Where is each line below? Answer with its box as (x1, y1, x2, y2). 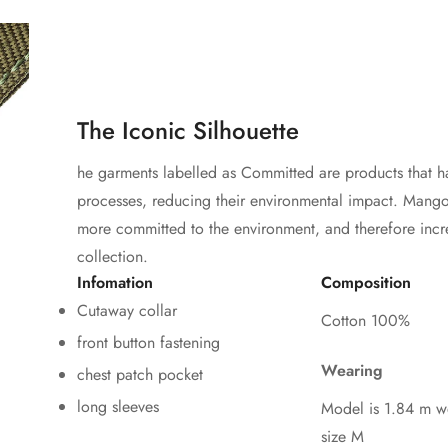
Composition (321, 271, 411, 295)
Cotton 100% (321, 309, 410, 333)
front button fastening (77, 331, 220, 355)
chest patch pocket (77, 363, 203, 387)
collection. (77, 245, 148, 269)
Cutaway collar (77, 299, 177, 323)
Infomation (77, 271, 153, 295)
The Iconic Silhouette (77, 113, 299, 149)
